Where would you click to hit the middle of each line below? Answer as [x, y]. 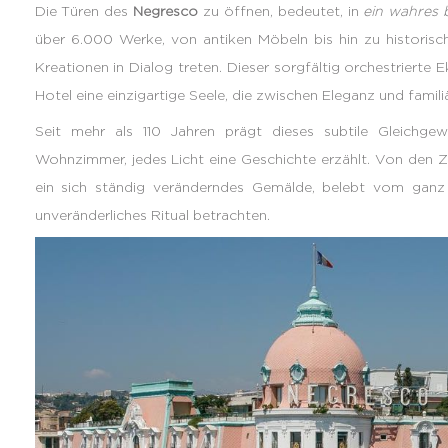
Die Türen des [84, 10]
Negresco [166, 10]
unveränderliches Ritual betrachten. [152, 214]
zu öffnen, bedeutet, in [281, 10]
